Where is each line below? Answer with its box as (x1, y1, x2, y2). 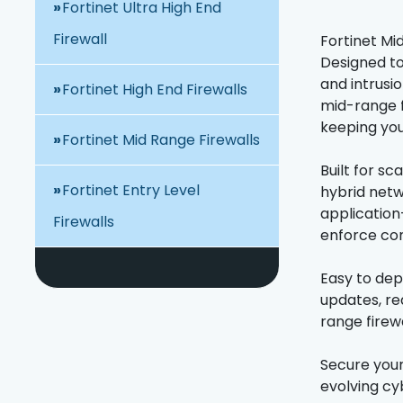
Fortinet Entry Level (62, 180, 201, 201)
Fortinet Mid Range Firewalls (62, 130, 261, 151)
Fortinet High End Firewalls (62, 79, 248, 101)
